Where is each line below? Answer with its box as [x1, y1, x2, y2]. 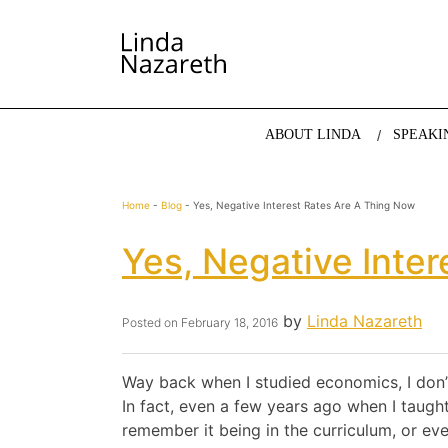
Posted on [122, 315, 181, 331]
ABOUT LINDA [264, 127, 361, 143]
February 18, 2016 [181, 315, 278, 331]
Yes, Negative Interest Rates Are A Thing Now [193, 199, 415, 212]
